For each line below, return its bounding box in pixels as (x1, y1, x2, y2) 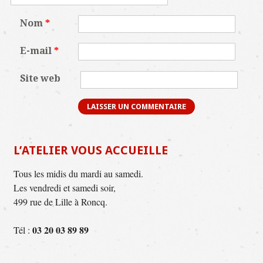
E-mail (20, 45, 55, 56)
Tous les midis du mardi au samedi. (13, 167, 143, 180)
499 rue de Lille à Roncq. (13, 195, 107, 208)
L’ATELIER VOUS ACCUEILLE (13, 143, 168, 157)
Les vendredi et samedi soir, (13, 181, 116, 194)
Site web (20, 73, 61, 85)
